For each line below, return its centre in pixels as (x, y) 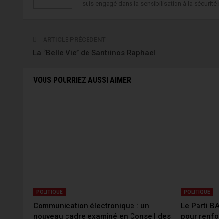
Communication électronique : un (91, 206)
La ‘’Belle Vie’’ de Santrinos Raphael (94, 53)
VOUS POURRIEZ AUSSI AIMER (82, 80)
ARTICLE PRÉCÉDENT (74, 39)
